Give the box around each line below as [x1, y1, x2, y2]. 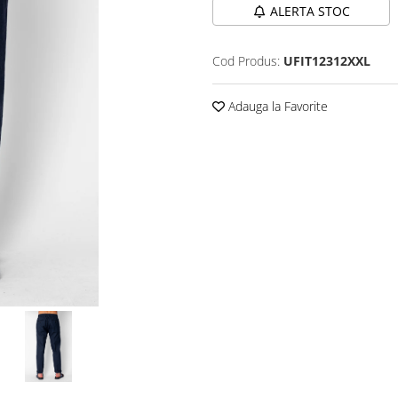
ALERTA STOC [269, 3, 350, 20]
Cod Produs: [212, 52, 280, 69]
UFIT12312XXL [283, 52, 370, 69]
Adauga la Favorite [225, 98, 328, 115]
